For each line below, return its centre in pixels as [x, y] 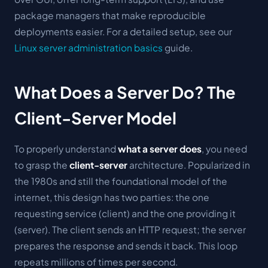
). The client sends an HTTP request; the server [145, 229]
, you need [224, 148]
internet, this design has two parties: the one [112, 197]
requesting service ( [58, 213]
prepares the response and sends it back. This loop [126, 245]
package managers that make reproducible [110, 15]
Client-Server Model [95, 118]
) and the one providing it [181, 213]
